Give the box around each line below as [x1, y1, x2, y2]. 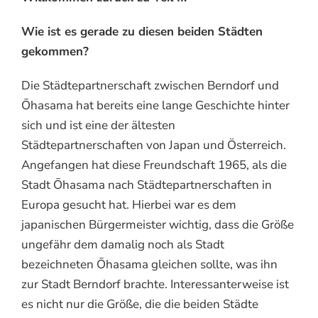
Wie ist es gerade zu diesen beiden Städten [21, 23, 263, 40]
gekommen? [21, 43, 89, 60]
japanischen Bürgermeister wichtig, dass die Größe [21, 216, 294, 233]
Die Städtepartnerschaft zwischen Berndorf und [21, 77, 279, 94]
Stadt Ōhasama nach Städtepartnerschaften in [21, 176, 272, 193]
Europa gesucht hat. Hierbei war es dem [21, 196, 236, 213]
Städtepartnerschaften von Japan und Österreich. [21, 136, 286, 153]
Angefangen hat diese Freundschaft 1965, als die [21, 156, 287, 173]
